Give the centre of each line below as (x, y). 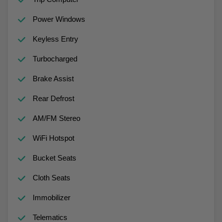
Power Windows (59, 19)
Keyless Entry (55, 39)
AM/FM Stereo (56, 118)
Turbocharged (55, 58)
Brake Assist (53, 78)
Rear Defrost (53, 98)
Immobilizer (51, 197)
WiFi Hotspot (53, 138)
